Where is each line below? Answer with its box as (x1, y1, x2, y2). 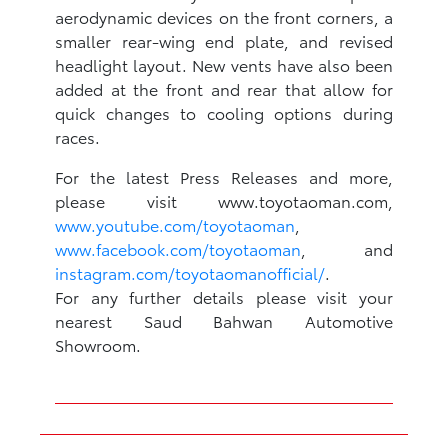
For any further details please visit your (55, 284, 393, 308)
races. (55, 124, 100, 148)
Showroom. (55, 332, 141, 356)
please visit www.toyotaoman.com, (55, 188, 393, 212)
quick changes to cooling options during (55, 100, 393, 124)
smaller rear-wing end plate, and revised (55, 28, 393, 52)
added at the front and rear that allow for (55, 76, 393, 100)
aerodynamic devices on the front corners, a (55, 4, 393, 28)
